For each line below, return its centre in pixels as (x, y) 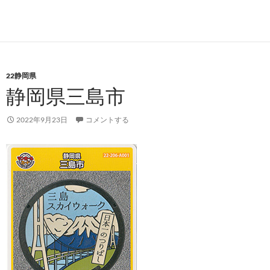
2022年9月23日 (42, 120)
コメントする (107, 120)
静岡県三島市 (66, 96)
